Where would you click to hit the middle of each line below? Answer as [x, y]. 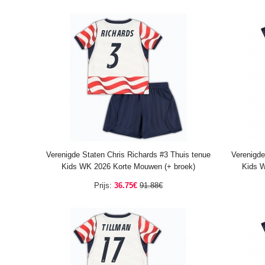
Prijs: [103, 185]
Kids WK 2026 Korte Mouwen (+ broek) [128, 167]
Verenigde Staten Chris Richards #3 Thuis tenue [128, 155]
